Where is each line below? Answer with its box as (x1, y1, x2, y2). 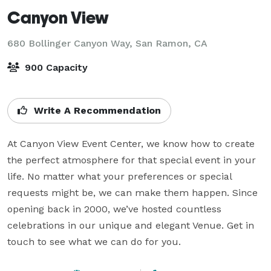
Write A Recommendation (31, 104, 161, 116)
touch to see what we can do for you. (7, 235, 181, 247)
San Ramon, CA (135, 37, 207, 49)
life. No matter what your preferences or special (7, 170, 232, 182)
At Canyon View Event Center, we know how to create (7, 137, 255, 149)
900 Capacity (22, 61, 88, 73)
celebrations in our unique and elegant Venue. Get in (7, 219, 254, 231)
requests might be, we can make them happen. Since (7, 186, 258, 198)
